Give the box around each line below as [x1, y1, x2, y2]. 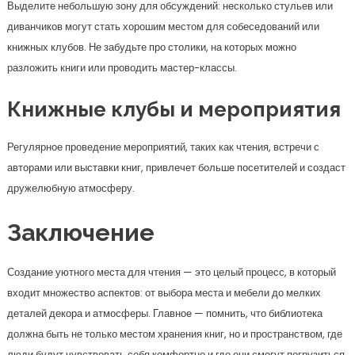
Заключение [6, 219, 155, 246]
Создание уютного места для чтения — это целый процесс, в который [6, 265, 336, 280]
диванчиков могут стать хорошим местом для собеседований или [6, 19, 319, 34]
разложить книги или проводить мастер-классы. [6, 60, 237, 75]
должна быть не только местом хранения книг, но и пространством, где [6, 326, 342, 342]
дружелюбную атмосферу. [6, 181, 135, 196]
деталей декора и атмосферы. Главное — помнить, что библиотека [6, 306, 323, 321]
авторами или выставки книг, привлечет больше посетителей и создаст [6, 160, 345, 175]
